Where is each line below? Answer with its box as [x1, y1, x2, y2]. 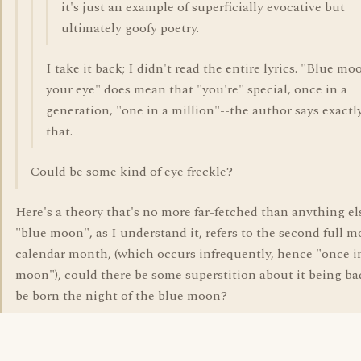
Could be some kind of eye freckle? [31, 162, 233, 181]
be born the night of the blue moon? [15, 286, 227, 305]
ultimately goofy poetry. [61, 19, 199, 38]
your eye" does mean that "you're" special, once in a [46, 80, 347, 99]
